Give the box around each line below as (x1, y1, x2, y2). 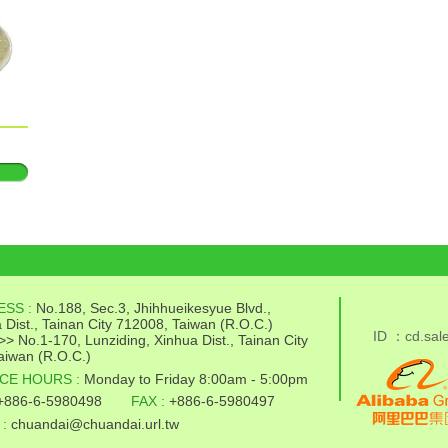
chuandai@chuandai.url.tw (11, 416, 179, 432)
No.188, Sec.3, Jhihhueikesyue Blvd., (36, 300, 271, 316)
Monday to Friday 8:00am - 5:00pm (84, 371, 308, 387)
